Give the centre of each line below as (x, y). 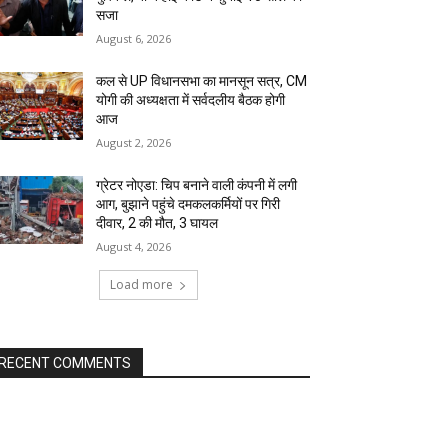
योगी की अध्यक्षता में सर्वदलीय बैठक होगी (191, 100)
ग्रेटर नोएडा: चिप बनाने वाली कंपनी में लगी (197, 185)
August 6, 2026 (134, 39)
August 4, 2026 (134, 247)
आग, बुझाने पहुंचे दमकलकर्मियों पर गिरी (188, 204)
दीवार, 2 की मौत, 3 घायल (157, 223)
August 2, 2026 (134, 143)
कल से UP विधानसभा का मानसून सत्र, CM (202, 81)
